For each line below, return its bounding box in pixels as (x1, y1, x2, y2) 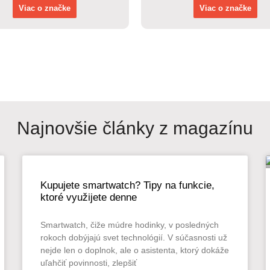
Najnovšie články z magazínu (17, 118, 253, 139)
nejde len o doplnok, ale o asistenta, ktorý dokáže (40, 245, 230, 256)
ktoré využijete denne (40, 192, 137, 204)
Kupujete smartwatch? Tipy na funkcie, (40, 180, 215, 192)
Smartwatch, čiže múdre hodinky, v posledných (40, 220, 219, 230)
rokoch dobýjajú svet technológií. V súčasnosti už (40, 233, 228, 243)
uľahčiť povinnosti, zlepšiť (40, 258, 137, 268)
